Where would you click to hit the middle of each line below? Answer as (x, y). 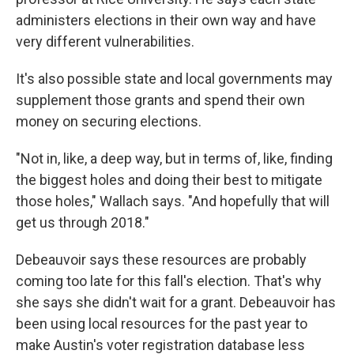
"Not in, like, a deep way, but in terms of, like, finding (174, 158)
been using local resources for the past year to (162, 324)
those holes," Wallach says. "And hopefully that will (173, 201)
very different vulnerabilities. (105, 41)
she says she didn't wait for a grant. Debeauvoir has (176, 302)
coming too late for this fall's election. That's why (169, 281)
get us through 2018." (83, 222)
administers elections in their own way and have (166, 20)
